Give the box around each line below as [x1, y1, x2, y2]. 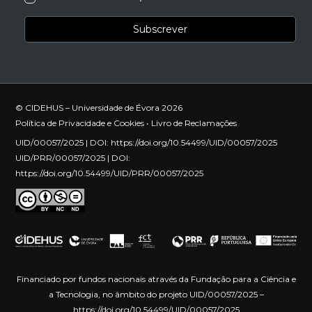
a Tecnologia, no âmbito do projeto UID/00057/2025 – [48, 288, 264, 299]
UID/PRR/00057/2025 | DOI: [15, 152, 131, 163]
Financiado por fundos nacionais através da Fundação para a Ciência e [16, 273, 296, 284]
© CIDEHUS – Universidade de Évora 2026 [15, 102, 183, 113]
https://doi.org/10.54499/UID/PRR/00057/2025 [15, 167, 204, 178]
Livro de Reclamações [151, 117, 237, 128]
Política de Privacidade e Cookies [15, 117, 145, 128]
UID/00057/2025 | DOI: [15, 136, 111, 148]
